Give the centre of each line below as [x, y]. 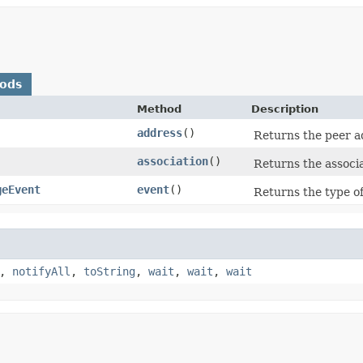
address [160, 132]
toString [109, 271]
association [173, 161]
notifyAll [41, 271]
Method [159, 109]
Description [285, 109]
